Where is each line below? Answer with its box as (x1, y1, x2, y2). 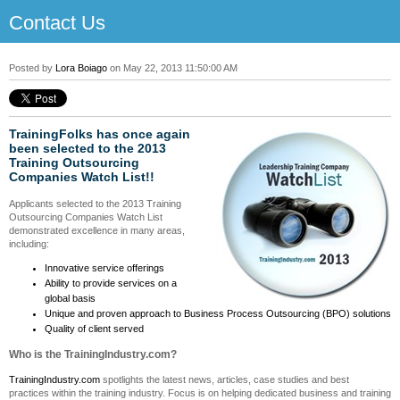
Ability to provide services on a (45, 278, 177, 289)
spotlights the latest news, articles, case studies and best (100, 374, 349, 386)
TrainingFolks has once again (9, 127, 190, 142)
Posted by (9, 62, 53, 73)
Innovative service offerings (45, 262, 164, 274)
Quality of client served (45, 323, 144, 335)
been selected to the (9, 141, 137, 156)
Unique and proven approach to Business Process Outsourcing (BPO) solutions (45, 308, 391, 320)
